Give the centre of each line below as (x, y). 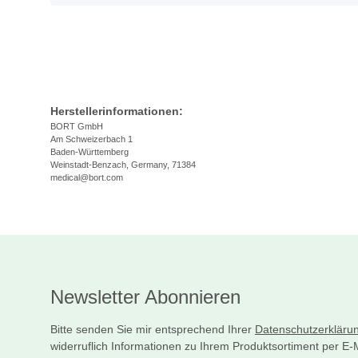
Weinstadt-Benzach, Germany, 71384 (123, 165)
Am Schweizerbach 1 (91, 139)
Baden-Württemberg (89, 152)
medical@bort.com (87, 178)
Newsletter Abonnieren (145, 297)
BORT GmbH (77, 127)
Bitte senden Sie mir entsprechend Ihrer (153, 330)
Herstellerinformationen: (117, 111)
